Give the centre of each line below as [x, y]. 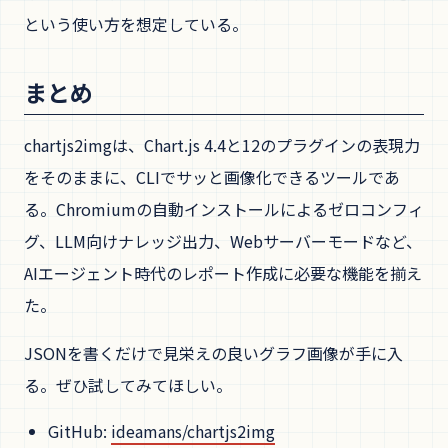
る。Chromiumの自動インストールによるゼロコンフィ [224, 208]
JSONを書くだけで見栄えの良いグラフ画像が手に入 [213, 352]
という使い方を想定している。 [136, 23]
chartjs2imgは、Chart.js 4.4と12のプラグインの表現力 [222, 144]
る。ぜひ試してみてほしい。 [128, 384]
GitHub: [79, 430]
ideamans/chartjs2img [193, 430]
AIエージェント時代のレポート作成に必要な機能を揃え [223, 272]
